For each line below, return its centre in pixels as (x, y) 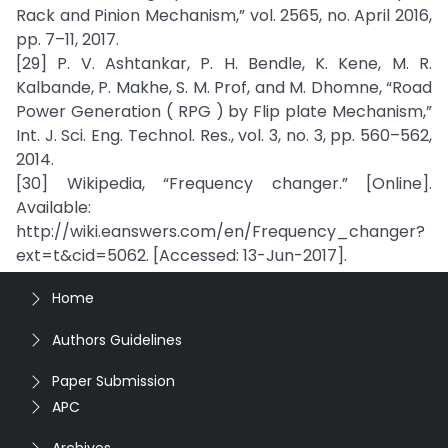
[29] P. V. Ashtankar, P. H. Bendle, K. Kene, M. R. (224, 63)
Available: (53, 207)
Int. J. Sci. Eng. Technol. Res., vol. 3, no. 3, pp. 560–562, (224, 135)
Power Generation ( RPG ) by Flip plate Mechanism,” (224, 111)
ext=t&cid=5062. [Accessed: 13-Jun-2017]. (181, 255)
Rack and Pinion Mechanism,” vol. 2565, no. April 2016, (224, 15)
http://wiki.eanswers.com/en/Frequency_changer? (220, 231)
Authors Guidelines (117, 339)
